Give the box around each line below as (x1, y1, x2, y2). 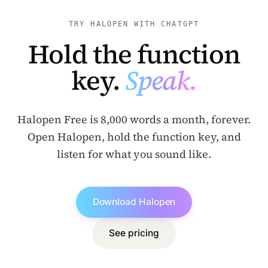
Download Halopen (92, 196, 176, 208)
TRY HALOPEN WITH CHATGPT (69, 20, 199, 28)
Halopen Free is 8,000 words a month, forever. (17, 112, 251, 127)
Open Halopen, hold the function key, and (27, 129, 241, 144)
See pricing (109, 227, 159, 239)
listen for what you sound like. (57, 147, 211, 162)
